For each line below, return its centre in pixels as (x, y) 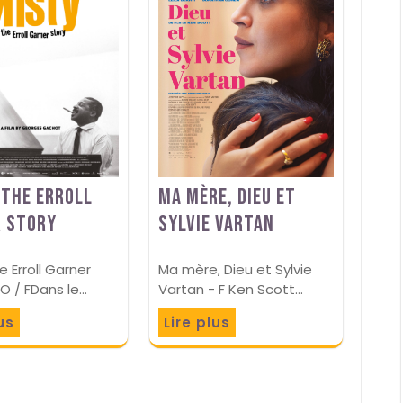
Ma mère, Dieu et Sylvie (235, 269)
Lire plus (197, 322)
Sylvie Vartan (216, 224)
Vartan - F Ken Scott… (230, 289)
